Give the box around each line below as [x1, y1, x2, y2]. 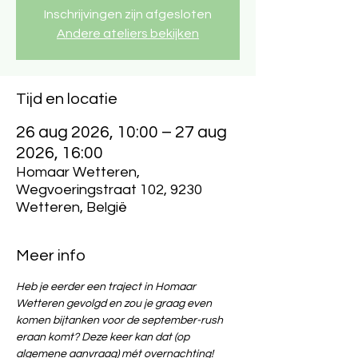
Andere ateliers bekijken [57, 27, 199, 40]
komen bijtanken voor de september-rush [16, 315, 225, 326]
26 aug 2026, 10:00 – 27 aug [16, 124, 227, 141]
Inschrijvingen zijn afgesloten [44, 8, 212, 21]
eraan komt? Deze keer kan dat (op [16, 332, 192, 343]
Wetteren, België [16, 200, 127, 215]
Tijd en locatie [16, 91, 117, 107]
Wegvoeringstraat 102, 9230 [16, 182, 202, 197]
